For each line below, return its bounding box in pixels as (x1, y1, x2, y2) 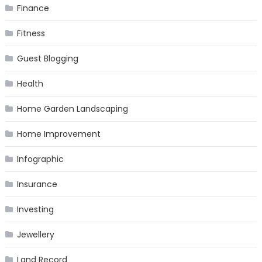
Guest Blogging (16, 53, 78, 65)
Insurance (16, 178, 57, 191)
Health (16, 78, 43, 90)
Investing (16, 204, 54, 216)
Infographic (16, 153, 64, 166)
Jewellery (16, 229, 54, 241)
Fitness (16, 27, 45, 40)
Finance (16, 2, 49, 15)
